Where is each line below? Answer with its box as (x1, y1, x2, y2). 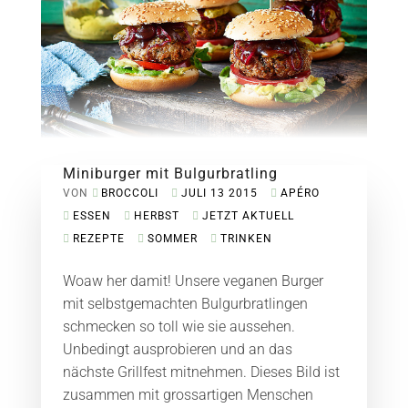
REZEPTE (72, 231, 125, 245)
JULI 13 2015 (180, 186, 258, 199)
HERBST (133, 209, 179, 222)
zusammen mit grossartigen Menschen (62, 385, 313, 403)
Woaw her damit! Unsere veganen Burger (62, 271, 323, 290)
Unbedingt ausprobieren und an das (62, 340, 292, 358)
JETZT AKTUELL (201, 209, 294, 222)
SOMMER (147, 231, 198, 245)
